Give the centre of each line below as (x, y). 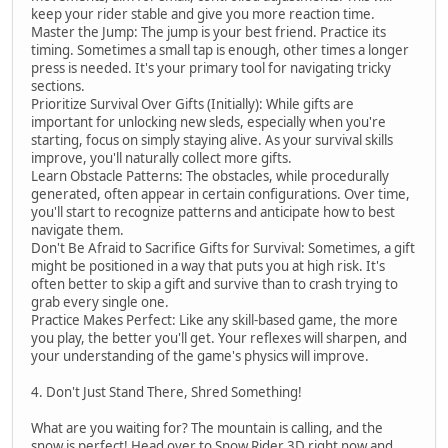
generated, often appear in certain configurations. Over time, (220, 193)
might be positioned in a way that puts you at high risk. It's (208, 265)
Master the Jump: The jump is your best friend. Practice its (208, 31)
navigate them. (77, 229)
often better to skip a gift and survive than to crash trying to (214, 283)
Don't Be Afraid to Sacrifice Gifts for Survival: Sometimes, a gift (223, 247)
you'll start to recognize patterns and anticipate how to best (213, 211)
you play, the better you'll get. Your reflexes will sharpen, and (219, 337)
